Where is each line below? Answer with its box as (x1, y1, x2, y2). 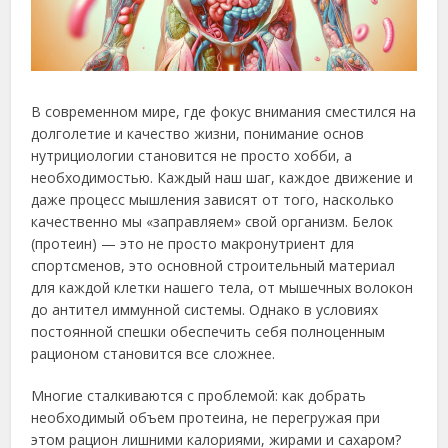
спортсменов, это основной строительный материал (31, 256, 396, 276)
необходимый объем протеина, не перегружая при (31, 408, 381, 428)
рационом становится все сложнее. (31, 344, 276, 364)
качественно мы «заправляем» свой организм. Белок (31, 212, 394, 232)
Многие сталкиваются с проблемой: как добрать (31, 386, 367, 406)
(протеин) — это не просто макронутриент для (31, 234, 355, 254)
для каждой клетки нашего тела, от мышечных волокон (31, 278, 414, 298)
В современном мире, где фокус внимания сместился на (31, 102, 417, 122)
